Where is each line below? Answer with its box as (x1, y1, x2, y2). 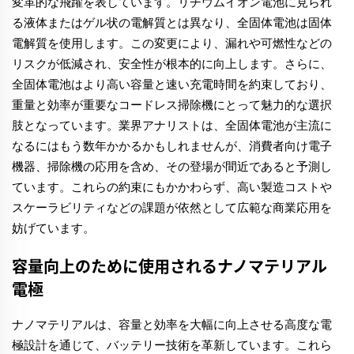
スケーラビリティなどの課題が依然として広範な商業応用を (12, 200, 332, 216)
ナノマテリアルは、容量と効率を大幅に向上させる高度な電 (12, 317, 332, 333)
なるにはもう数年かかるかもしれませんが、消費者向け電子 (12, 138, 332, 154)
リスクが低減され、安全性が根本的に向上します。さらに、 (12, 56, 332, 72)
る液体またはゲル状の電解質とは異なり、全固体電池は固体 (12, 15, 332, 31)
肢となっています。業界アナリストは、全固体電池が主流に (12, 118, 332, 134)
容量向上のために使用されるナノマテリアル (12, 254, 327, 278)
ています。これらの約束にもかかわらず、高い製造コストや (12, 179, 332, 195)
